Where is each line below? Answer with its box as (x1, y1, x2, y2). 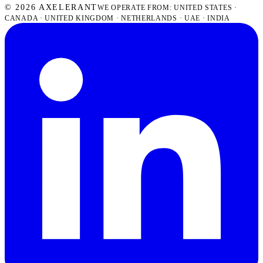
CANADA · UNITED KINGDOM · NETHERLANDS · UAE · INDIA (5, 14, 230, 22)
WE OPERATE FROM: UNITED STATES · (97, 3, 237, 12)
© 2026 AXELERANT (5, 2, 98, 12)
